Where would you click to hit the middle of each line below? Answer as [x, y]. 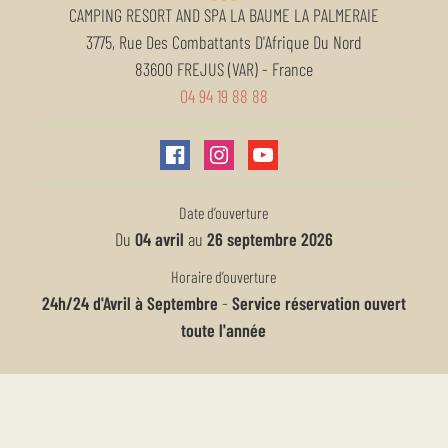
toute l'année [224, 329]
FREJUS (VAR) [217, 69]
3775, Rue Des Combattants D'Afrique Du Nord [223, 42]
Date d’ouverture [224, 212]
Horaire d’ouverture [224, 276]
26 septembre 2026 [269, 238]
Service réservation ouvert [318, 302]
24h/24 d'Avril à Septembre [129, 302]
